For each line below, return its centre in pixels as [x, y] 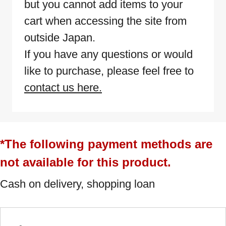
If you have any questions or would [108, 54]
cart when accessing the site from [105, 21]
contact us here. [63, 88]
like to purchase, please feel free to [109, 71]
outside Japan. [60, 38]
